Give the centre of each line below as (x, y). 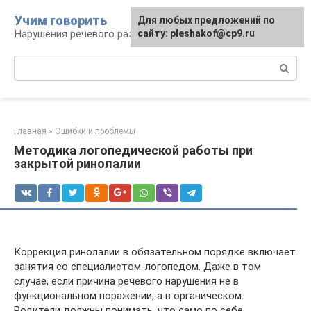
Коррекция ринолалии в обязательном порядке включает (155, 252)
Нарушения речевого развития (89, 34)
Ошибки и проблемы (95, 131)
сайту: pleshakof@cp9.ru (196, 33)
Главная (30, 131)
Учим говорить (61, 20)
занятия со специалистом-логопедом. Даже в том (137, 267)
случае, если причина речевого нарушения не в (126, 281)
